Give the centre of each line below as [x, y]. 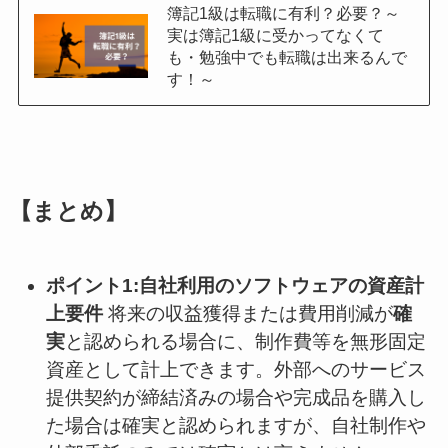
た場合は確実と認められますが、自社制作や [236, 426]
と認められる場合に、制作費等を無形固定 [246, 342]
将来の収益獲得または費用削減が [248, 314]
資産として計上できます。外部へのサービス [236, 370]
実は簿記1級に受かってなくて [275, 34]
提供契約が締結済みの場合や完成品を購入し [236, 398]
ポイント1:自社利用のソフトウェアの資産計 [235, 286]
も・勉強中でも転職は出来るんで [286, 56]
